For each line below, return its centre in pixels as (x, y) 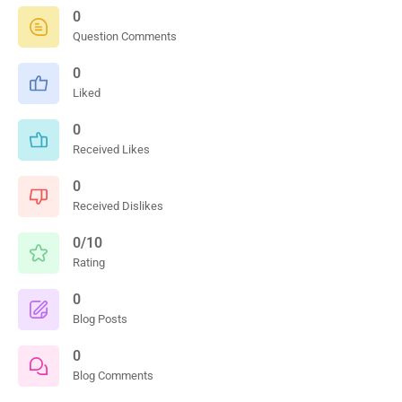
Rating (89, 262)
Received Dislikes (118, 205)
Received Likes (111, 149)
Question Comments (125, 36)
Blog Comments (113, 375)
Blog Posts (100, 319)
